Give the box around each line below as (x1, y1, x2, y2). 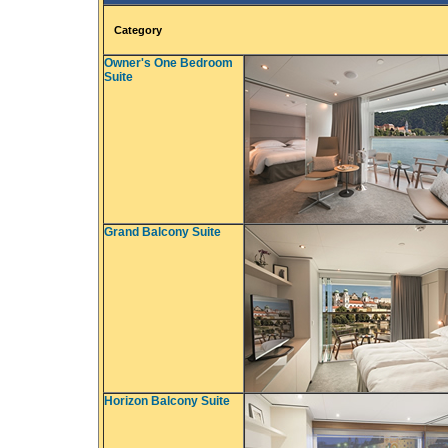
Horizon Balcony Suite (104, 394, 230, 409)
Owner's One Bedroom (104, 56, 233, 71)
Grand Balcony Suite (104, 225, 221, 240)
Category (114, 24, 162, 37)
